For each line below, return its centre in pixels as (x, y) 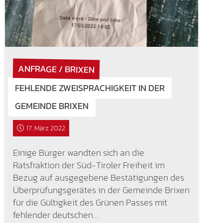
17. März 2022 (46, 128)
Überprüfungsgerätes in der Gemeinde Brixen (101, 190)
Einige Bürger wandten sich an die (78, 152)
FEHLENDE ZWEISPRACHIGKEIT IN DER (90, 88)
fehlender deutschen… (55, 215)
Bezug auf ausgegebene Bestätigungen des (98, 177)
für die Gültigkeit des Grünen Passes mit (90, 202)
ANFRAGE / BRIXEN (56, 69)
